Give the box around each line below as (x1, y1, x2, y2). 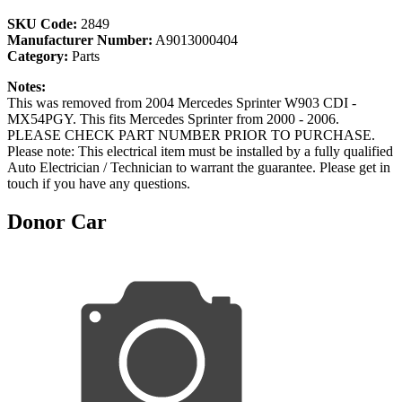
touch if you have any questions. (7, 175, 190, 191)
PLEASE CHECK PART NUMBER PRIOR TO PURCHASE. (7, 127, 375, 143)
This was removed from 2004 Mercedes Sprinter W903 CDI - (7, 94, 356, 110)
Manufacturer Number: (7, 31, 153, 48)
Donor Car (7, 209, 107, 233)
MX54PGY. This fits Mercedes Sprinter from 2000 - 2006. (7, 110, 339, 127)
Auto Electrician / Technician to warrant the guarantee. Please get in (7, 159, 390, 175)
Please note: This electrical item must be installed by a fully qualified (7, 143, 393, 159)
